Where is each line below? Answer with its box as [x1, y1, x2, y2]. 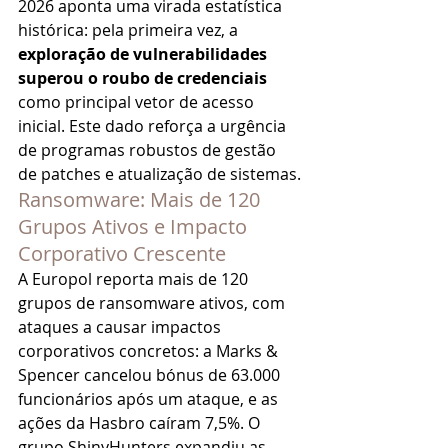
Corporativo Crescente [18, 240, 226, 267]
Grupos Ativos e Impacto [18, 213, 252, 240]
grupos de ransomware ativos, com [18, 292, 289, 314]
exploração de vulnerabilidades [18, 43, 271, 65]
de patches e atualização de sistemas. [18, 163, 301, 185]
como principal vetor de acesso [18, 91, 258, 113]
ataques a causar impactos [18, 316, 225, 338]
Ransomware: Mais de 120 [18, 186, 265, 213]
